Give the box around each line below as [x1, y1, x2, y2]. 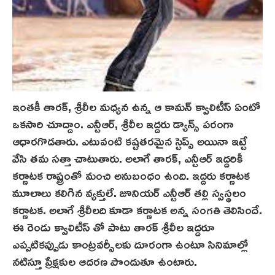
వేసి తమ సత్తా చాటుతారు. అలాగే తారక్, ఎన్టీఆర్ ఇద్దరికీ [12, 146, 243, 170]
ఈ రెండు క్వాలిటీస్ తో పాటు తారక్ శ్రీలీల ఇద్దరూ [12, 215, 215, 239]
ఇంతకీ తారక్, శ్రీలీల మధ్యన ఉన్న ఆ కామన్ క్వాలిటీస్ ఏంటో [12, 95, 260, 118]
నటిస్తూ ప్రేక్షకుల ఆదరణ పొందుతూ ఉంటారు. [12, 249, 197, 273]
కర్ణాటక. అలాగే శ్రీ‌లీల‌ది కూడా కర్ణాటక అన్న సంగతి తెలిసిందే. [12, 198, 262, 222]
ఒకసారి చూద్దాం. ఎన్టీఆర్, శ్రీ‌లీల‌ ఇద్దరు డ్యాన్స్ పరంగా [12, 112, 233, 136]
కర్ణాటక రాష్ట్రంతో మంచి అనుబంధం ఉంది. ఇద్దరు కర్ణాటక [12, 163, 250, 187]
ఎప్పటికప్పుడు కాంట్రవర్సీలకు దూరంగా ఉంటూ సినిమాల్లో [12, 232, 248, 256]
